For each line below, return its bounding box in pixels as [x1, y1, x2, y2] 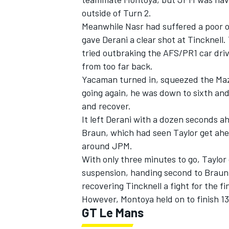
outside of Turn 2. [82, 7, 151, 19]
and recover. [82, 100, 131, 112]
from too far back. [82, 60, 153, 72]
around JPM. [82, 140, 132, 152]
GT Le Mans [82, 205, 144, 220]
